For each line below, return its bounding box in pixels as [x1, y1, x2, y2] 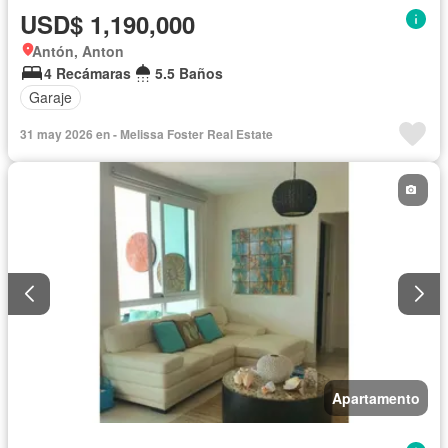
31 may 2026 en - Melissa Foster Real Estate [20, 124, 273, 143]
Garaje [29, 87, 72, 108]
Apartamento [332, 388, 420, 409]
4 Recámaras [44, 62, 131, 83]
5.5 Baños [155, 62, 223, 83]
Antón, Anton [32, 40, 124, 61]
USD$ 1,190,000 [20, 6, 195, 41]
